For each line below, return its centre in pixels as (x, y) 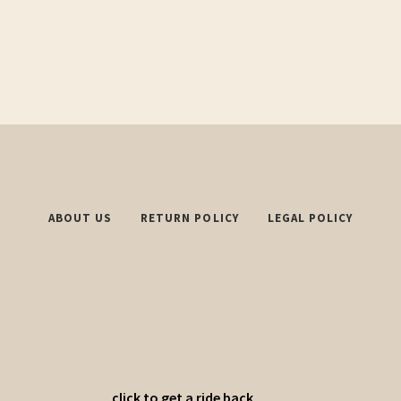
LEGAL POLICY (310, 218)
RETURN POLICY (190, 218)
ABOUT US (80, 218)
